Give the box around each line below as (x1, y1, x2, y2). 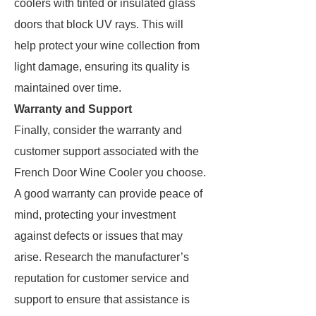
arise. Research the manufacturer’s (14, 251, 189, 263)
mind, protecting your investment (14, 209, 176, 221)
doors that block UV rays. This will (14, 18, 183, 30)
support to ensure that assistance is (14, 293, 190, 305)
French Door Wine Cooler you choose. (14, 166, 206, 178)
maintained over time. (14, 82, 121, 94)
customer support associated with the (14, 145, 199, 157)
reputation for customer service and (14, 272, 189, 284)
